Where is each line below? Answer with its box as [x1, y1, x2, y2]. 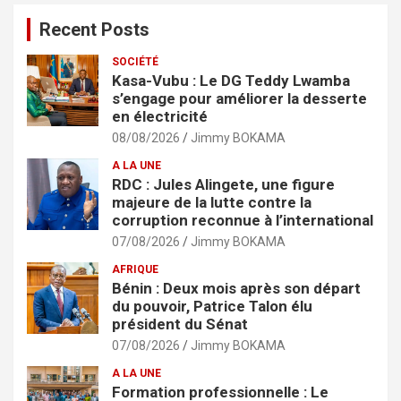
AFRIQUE [112, 262, 158, 276]
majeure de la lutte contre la [112, 192, 311, 211]
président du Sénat [112, 314, 248, 333]
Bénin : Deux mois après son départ [112, 278, 361, 297]
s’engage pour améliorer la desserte [112, 89, 367, 107]
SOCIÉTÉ [112, 55, 158, 68]
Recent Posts [39, 18, 149, 40]
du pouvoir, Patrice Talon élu [112, 296, 312, 315]
